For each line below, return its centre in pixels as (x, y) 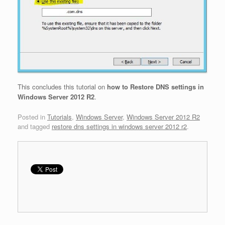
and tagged (35, 126)
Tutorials (60, 117)
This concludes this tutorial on (61, 87)
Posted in (32, 117)
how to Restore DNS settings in (154, 87)
